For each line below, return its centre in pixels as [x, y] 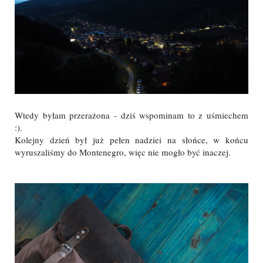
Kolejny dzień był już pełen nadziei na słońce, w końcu [131, 140]
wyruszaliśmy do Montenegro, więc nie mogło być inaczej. [123, 152]
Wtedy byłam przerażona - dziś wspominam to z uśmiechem [131, 115]
